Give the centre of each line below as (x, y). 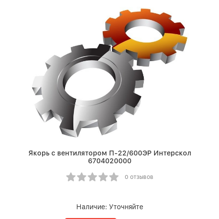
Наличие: (92, 207)
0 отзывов (139, 177)
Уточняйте (126, 207)
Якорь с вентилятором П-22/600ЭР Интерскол (109, 153)
